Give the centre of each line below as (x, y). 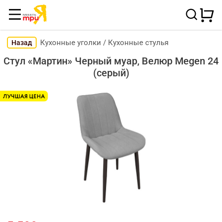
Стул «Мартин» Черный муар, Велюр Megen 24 (111, 61)
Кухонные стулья (138, 43)
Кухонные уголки (71, 43)
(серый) (111, 73)
